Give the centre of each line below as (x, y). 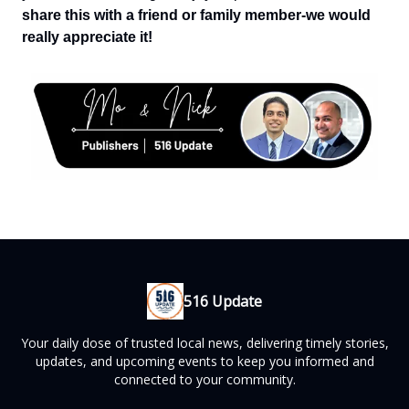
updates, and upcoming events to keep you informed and (204, 362)
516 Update (223, 302)
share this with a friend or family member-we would (196, 16)
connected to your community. (204, 380)
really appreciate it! (87, 37)
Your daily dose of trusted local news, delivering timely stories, (204, 343)
